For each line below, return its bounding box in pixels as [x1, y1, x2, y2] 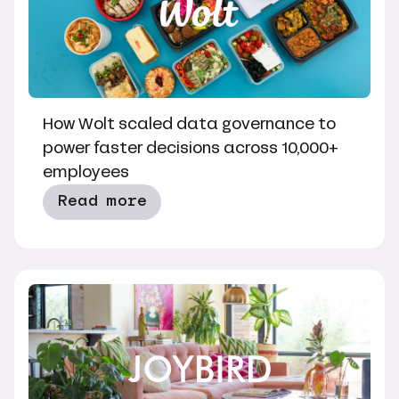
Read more [57, 193, 147, 209]
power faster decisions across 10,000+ [43, 136, 338, 159]
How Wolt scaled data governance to [43, 112, 336, 135]
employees [43, 160, 129, 183]
